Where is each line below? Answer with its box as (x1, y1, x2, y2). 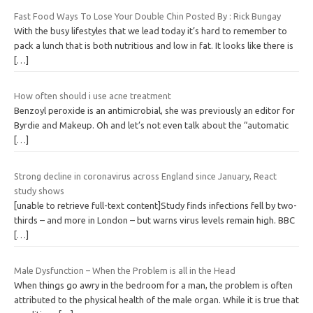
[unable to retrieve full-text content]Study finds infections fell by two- (14, 200, 297, 210)
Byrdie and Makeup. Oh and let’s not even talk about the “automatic (14, 120, 289, 131)
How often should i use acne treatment (14, 91, 171, 101)
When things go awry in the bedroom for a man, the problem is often (14, 280, 293, 291)
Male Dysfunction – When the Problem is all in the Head (14, 265, 235, 276)
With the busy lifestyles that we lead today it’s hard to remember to (14, 25, 287, 36)
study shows (14, 185, 64, 196)
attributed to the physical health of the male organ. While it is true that (14, 295, 299, 305)
